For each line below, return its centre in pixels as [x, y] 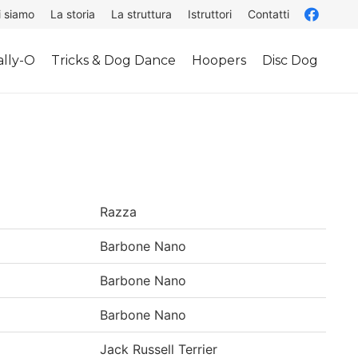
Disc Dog [290, 60]
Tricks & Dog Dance [114, 60]
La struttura [142, 14]
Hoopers [219, 60]
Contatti [269, 14]
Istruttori [210, 14]
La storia [73, 14]
